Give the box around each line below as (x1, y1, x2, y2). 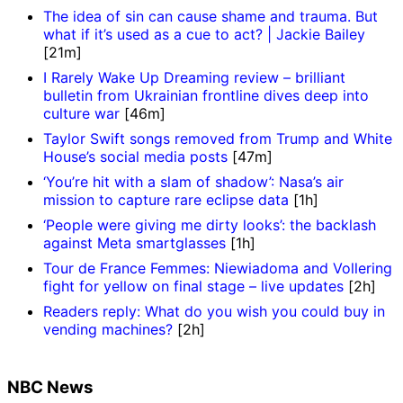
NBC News (7, 376, 94, 398)
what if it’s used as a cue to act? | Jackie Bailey (43, 25, 365, 44)
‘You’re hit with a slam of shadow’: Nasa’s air (43, 173, 344, 192)
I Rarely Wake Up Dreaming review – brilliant (43, 68, 345, 87)
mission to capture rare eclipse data (43, 191, 289, 210)
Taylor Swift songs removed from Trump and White (43, 130, 392, 148)
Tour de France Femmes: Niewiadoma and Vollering (43, 259, 392, 278)
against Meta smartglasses (43, 234, 226, 253)
